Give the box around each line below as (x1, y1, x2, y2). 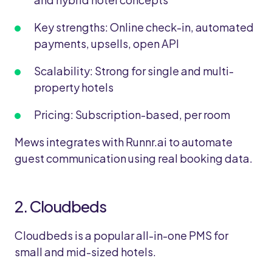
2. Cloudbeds (15, 196, 106, 216)
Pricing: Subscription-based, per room (34, 107, 230, 121)
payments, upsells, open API (34, 36, 179, 50)
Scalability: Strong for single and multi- (34, 64, 234, 78)
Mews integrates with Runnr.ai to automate (15, 135, 233, 149)
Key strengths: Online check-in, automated (34, 20, 254, 34)
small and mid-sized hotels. (15, 245, 156, 259)
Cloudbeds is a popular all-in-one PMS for (15, 228, 228, 242)
